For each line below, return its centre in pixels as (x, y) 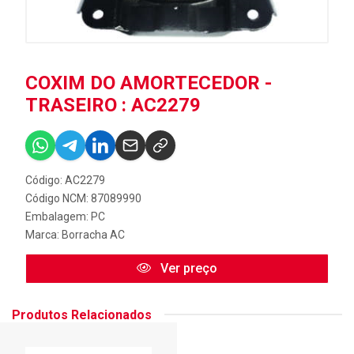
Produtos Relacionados (82, 314)
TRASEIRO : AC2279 (113, 105)
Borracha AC (93, 234)
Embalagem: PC (65, 216)
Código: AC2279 (65, 180)
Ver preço (187, 268)
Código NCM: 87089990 (83, 198)
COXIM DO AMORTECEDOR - (149, 83)
